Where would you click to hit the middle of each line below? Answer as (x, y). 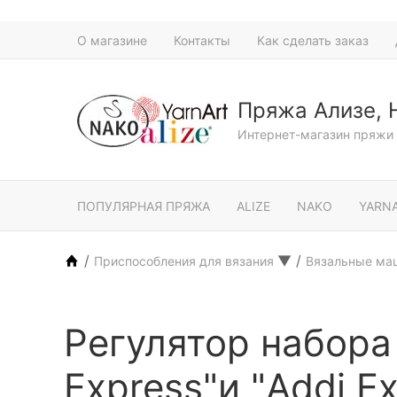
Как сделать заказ (313, 40)
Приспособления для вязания (186, 261)
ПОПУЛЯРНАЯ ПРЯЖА (144, 206)
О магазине (112, 40)
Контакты (202, 40)
